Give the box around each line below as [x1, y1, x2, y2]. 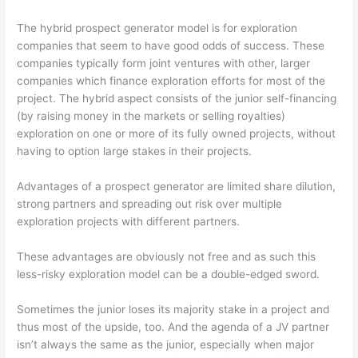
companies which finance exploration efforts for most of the [17, 74, 326, 88]
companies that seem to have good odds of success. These [17, 39, 325, 53]
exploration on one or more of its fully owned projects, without [17, 127, 336, 141]
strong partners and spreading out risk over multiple [17, 197, 283, 211]
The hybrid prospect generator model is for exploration [17, 22, 298, 35]
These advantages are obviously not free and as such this [17, 249, 316, 263]
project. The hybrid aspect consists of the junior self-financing [17, 92, 337, 105]
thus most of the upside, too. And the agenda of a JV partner [17, 320, 330, 333]
